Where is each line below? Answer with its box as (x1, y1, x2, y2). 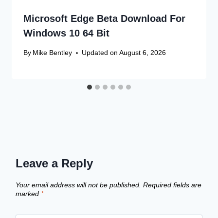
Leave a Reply (16, 157, 93, 170)
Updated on (82, 49, 118, 57)
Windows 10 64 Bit (23, 27, 109, 38)
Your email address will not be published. (16, 181, 141, 189)
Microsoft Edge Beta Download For (23, 13, 185, 24)
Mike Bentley (33, 49, 73, 57)
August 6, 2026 (119, 49, 166, 57)
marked (16, 189, 41, 198)
